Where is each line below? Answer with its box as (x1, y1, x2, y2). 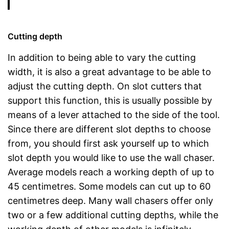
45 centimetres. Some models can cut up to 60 (8, 180, 211, 192)
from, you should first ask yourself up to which (8, 138, 209, 149)
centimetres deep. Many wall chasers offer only (8, 195, 213, 206)
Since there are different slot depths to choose (8, 123, 211, 134)
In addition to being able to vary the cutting (8, 52, 196, 63)
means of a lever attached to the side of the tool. (8, 109, 220, 120)
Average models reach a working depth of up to (8, 166, 214, 177)
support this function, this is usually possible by (8, 95, 212, 106)
